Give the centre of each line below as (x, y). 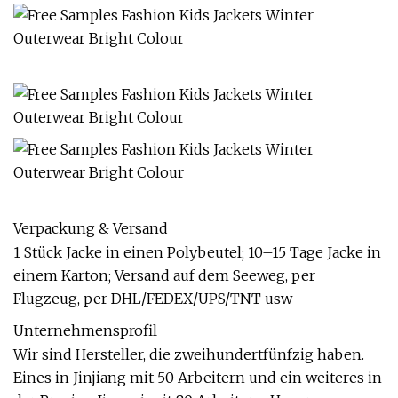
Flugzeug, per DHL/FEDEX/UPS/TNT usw (153, 298)
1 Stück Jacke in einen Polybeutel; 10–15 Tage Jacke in (197, 252)
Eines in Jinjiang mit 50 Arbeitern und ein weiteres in (198, 378)
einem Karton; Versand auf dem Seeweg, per (164, 275)
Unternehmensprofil (85, 330)
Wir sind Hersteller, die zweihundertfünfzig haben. (189, 354)
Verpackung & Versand (91, 228)
